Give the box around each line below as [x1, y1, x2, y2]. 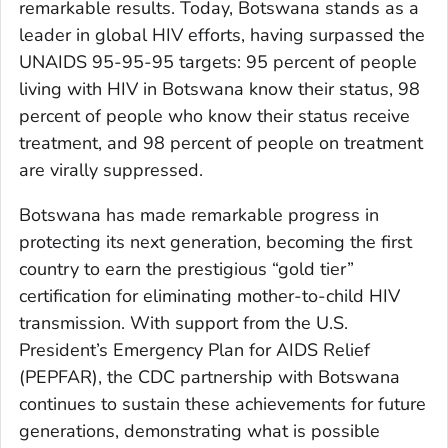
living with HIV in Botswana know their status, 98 [19, 77, 420, 102]
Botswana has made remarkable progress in [19, 203, 379, 228]
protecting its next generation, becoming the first [19, 230, 412, 255]
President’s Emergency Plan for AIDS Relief [19, 338, 370, 363]
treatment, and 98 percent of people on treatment [19, 131, 423, 156]
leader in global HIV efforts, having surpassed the [19, 23, 425, 48]
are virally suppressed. [19, 158, 203, 183]
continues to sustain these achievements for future [19, 392, 426, 417]
